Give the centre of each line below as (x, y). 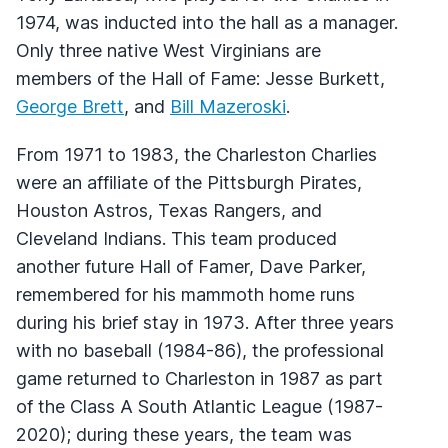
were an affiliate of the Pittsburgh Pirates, (189, 182)
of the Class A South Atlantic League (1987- (199, 406)
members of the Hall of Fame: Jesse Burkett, (200, 78)
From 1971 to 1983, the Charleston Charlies (196, 154)
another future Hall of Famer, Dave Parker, (191, 266)
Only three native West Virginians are (168, 50)
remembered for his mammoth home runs (185, 294)
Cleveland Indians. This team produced (176, 238)
